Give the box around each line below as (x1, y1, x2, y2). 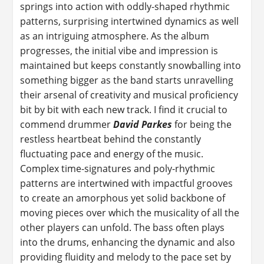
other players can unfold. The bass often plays (20, 220, 225, 234)
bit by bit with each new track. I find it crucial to (20, 103, 228, 116)
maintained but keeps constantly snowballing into (20, 58, 242, 72)
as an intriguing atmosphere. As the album (20, 29, 210, 42)
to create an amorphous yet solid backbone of (20, 191, 226, 204)
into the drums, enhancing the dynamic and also (20, 235, 236, 249)
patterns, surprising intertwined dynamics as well (20, 14, 239, 28)
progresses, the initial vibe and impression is (20, 44, 219, 57)
